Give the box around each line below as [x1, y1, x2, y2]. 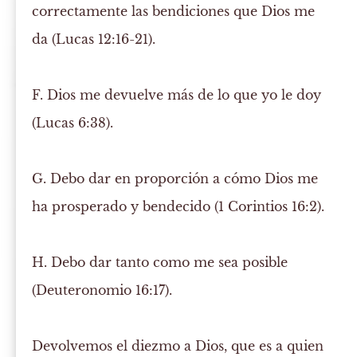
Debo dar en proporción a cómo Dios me [46, 171, 319, 187]
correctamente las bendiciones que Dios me [32, 3, 316, 20]
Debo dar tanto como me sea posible [47, 254, 288, 271]
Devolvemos [32, 338, 113, 355]
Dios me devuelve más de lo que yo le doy [43, 87, 322, 104]
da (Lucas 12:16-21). [32, 31, 156, 48]
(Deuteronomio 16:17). [32, 282, 173, 299]
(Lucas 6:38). [32, 115, 114, 131]
